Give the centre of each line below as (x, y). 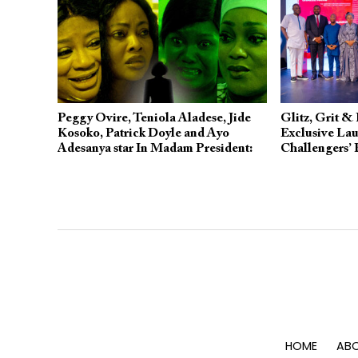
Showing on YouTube (117, 163)
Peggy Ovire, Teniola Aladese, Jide (154, 118)
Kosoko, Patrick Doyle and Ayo (143, 133)
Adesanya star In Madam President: (155, 148)
